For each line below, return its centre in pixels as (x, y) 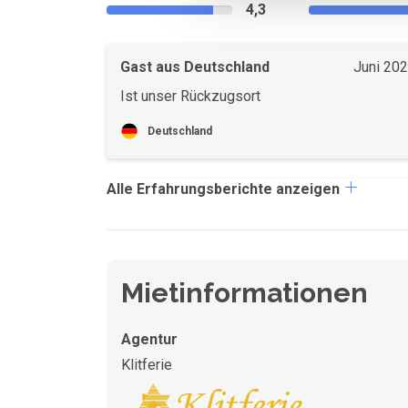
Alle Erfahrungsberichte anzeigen (225, 189)
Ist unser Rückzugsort (190, 96)
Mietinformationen (245, 293)
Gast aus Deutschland (195, 67)
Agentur (149, 339)
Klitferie (147, 365)
